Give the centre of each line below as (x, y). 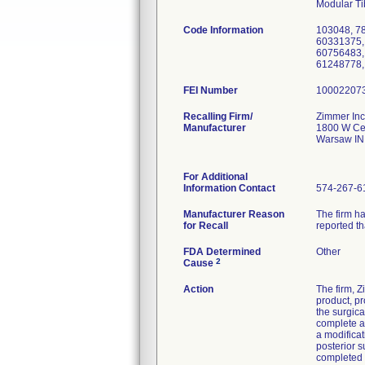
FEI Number (211, 90)
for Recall (206, 226)
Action (198, 289)
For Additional (215, 177)
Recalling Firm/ (218, 117)
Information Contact (229, 188)
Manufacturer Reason (234, 214)
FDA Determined (222, 252)
